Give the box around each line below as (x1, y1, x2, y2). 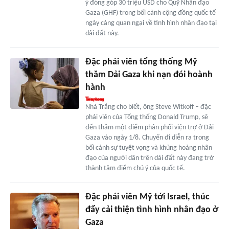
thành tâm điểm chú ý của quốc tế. (85, 164, 185, 172)
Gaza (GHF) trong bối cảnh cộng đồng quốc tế (85, 9, 216, 17)
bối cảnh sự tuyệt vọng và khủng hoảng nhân (85, 144, 212, 152)
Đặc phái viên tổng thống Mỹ (85, 57, 197, 67)
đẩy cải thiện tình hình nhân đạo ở (85, 204, 218, 215)
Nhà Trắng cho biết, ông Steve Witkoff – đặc (85, 103, 211, 111)
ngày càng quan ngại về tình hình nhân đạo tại (85, 19, 217, 27)
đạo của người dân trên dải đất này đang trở (85, 154, 214, 162)
